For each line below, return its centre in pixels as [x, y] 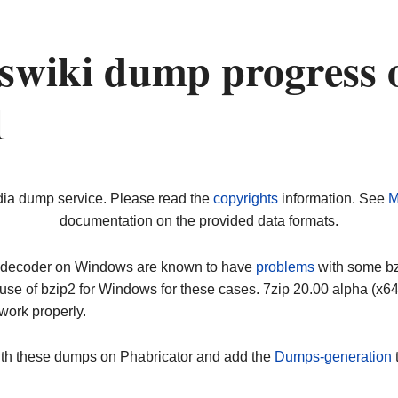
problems [285, 267]
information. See [333, 199]
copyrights [245, 199]
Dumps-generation [333, 357]
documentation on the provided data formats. [199, 221]
